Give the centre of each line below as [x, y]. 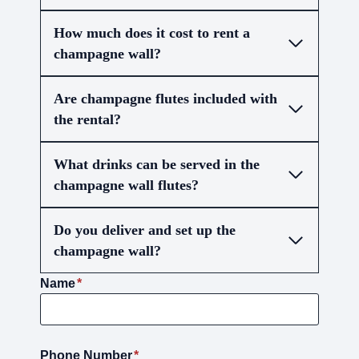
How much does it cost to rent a [152, 33]
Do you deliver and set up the [145, 230]
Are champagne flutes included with [165, 99]
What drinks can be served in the [157, 165]
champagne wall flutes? [126, 186]
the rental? [87, 120]
